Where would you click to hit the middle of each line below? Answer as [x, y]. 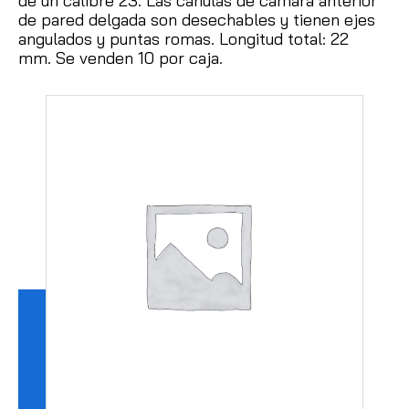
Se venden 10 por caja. [139, 58]
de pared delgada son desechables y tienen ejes [197, 20]
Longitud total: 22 [284, 39]
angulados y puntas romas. [119, 39]
